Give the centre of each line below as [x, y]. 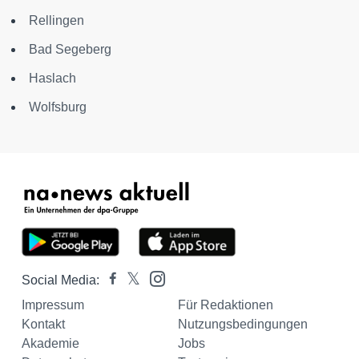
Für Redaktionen [225, 305]
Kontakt [43, 324]
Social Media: [61, 280]
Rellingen [56, 20]
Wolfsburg [58, 107]
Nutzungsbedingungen [242, 324]
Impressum [53, 305]
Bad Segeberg [70, 49]
